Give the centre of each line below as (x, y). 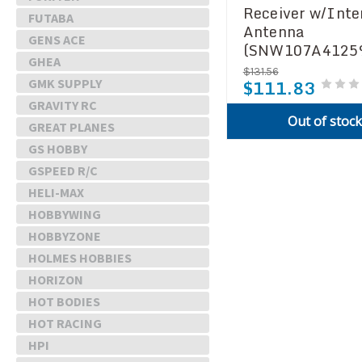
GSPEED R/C (63, 170)
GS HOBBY (58, 149)
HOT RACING (65, 323)
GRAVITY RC (63, 105)
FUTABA (51, 18)
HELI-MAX (56, 192)
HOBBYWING (65, 214)
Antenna (274, 31)
